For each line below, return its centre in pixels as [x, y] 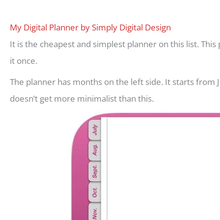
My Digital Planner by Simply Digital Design [90, 27]
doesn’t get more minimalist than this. [82, 98]
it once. [24, 61]
